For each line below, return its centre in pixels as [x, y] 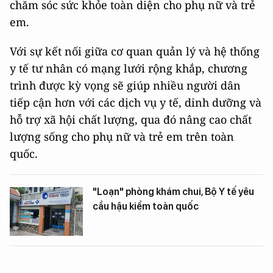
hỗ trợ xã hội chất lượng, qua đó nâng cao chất [131, 120]
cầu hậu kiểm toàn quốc [146, 207]
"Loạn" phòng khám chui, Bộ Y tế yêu [173, 192]
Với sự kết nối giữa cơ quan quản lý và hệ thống [135, 51]
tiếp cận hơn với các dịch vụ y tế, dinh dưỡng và [136, 103]
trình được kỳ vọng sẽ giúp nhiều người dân [125, 86]
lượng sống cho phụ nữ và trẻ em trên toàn [122, 137]
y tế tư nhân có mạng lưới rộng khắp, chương [129, 69]
